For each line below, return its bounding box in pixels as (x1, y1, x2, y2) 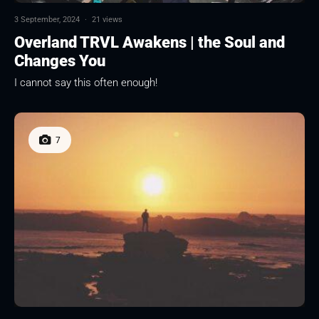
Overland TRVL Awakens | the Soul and (14, 33, 285, 52)
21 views (92, 15, 122, 25)
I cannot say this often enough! (14, 76, 157, 90)
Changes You (14, 52, 105, 70)
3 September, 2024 (14, 15, 80, 25)
